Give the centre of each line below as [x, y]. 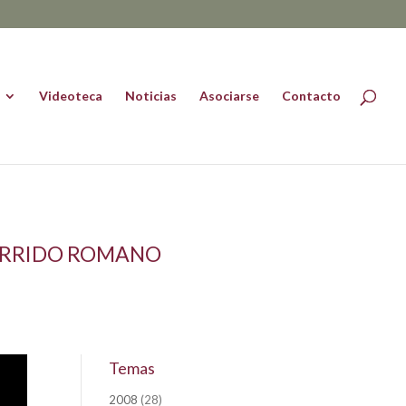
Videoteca [71, 96]
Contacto [311, 96]
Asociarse [229, 96]
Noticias [151, 96]
